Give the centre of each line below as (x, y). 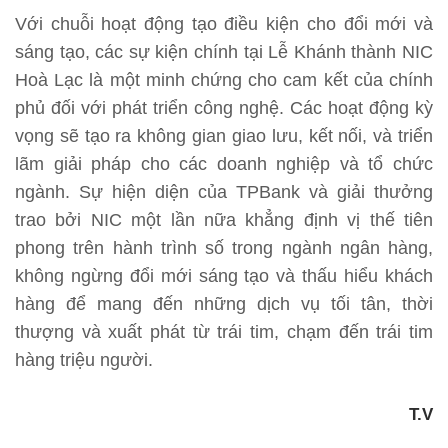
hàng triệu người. (84, 359)
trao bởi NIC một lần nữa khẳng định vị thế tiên (224, 219)
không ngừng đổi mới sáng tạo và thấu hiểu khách (224, 275)
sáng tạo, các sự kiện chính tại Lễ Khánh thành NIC (224, 51)
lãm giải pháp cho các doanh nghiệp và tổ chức (224, 163)
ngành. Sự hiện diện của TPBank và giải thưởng (224, 191)
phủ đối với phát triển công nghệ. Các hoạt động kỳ (224, 107)
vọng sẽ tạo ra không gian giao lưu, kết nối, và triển (224, 135)
